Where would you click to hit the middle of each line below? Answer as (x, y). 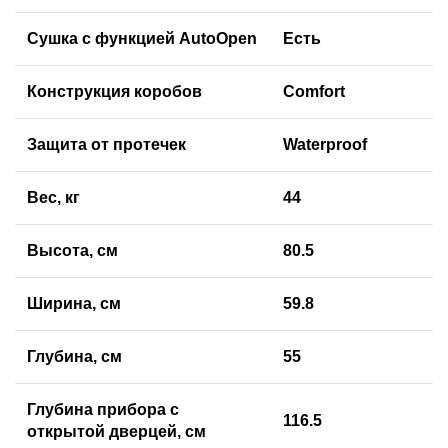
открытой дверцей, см (116, 432)
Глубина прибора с (103, 410)
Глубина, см (74, 357)
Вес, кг (53, 198)
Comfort (314, 92)
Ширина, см (74, 304)
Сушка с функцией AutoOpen (142, 39)
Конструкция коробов (114, 92)
